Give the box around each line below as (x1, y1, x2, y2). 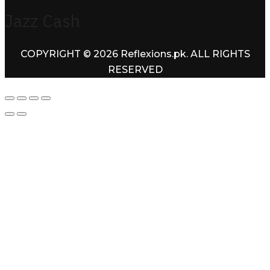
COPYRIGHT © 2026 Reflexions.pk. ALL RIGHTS (20, 48, 250, 60)
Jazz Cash (5, 9, 80, 32)
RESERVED (107, 64, 163, 76)
